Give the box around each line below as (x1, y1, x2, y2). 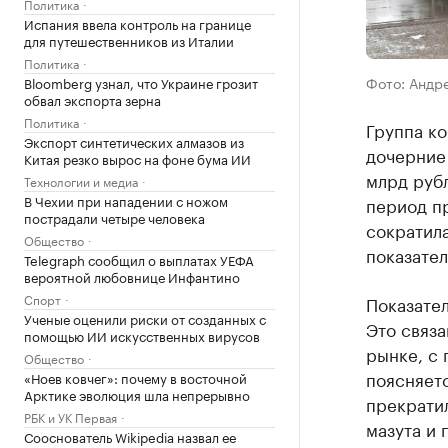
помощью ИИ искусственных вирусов (24, 325, 260, 345)
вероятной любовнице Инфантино (24, 266, 240, 286)
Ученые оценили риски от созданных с (24, 308, 266, 328)
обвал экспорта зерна (24, 89, 161, 109)
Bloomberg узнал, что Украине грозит (24, 72, 258, 92)
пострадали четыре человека (24, 207, 205, 227)
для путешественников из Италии (24, 30, 234, 50)
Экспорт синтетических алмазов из (24, 131, 244, 151)
